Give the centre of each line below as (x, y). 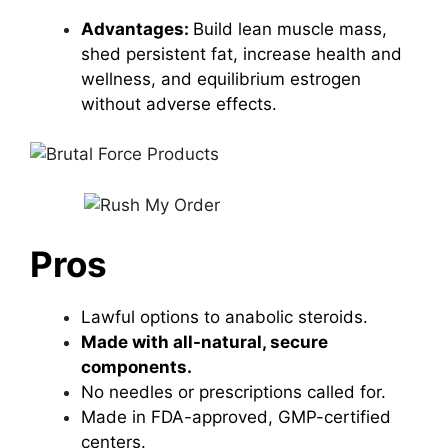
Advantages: (137, 28)
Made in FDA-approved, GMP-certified (236, 417)
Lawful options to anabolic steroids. (224, 317)
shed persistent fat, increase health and (241, 53)
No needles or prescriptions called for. (233, 392)
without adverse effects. (179, 103)
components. (136, 367)
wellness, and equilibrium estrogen (221, 78)
